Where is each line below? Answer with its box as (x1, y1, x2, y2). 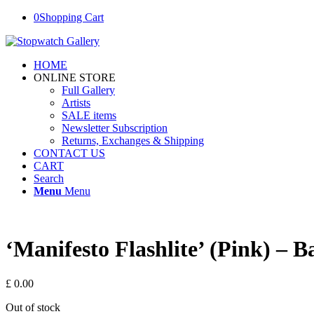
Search (34, 172, 64, 184)
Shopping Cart (39, 11, 104, 23)
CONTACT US (34, 147, 105, 159)
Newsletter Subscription (62, 122, 168, 134)
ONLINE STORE (34, 71, 116, 83)
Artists (62, 97, 90, 109)
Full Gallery (62, 84, 115, 96)
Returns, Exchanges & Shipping (62, 135, 204, 146)
